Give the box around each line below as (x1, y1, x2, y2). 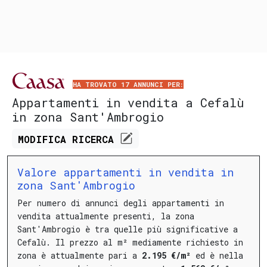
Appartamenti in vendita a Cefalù (12, 95, 244, 111)
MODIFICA (18, 133, 73, 146)
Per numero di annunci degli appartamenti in (17, 197, 224, 209)
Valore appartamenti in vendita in (17, 164, 234, 179)
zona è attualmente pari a (17, 249, 142, 261)
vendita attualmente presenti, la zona (17, 210, 194, 222)
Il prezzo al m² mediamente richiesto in (55, 236, 243, 248)
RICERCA (72, 133, 120, 146)
